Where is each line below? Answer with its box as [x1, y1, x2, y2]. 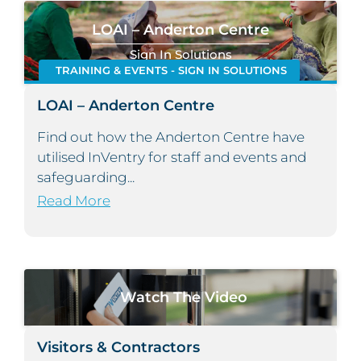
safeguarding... [37, 169, 135, 186]
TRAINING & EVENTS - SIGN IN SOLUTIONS [55, 64, 287, 77]
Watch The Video [120, 288, 247, 307]
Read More [37, 193, 110, 210]
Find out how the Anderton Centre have [37, 129, 305, 146]
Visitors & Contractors [37, 338, 200, 357]
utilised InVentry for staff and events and [37, 149, 306, 166]
